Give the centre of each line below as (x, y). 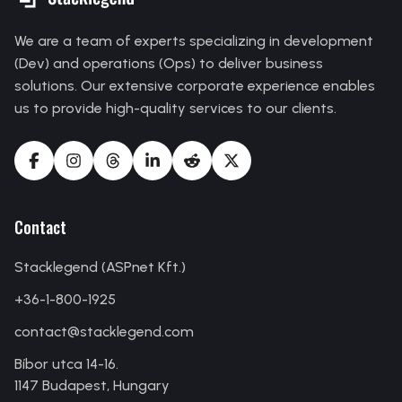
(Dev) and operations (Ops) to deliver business (169, 63)
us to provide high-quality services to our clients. (175, 108)
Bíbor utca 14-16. (66, 364)
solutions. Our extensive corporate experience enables (195, 86)
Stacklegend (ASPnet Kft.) (100, 267)
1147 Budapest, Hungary (92, 385)
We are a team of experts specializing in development (194, 41)
